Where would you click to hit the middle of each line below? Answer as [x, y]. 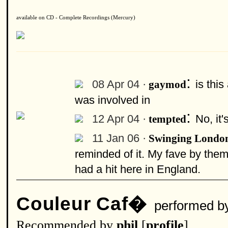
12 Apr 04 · [119, 119]
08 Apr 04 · [119, 84]
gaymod [167, 84]
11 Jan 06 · [119, 138]
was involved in [112, 100]
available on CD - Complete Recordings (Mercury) [76, 18]
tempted [167, 119]
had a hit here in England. [138, 169]
